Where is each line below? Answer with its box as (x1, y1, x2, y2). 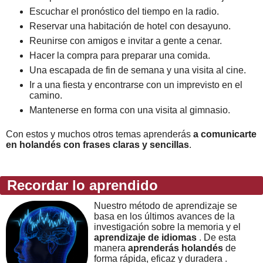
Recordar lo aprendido (3, 177, 158, 193)
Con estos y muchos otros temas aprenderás (6, 129, 193, 139)
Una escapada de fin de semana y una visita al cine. (29, 65, 246, 75)
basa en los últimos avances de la (94, 211, 235, 221)
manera (94, 243, 128, 253)
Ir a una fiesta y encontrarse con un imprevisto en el (29, 80, 242, 90)
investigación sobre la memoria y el (94, 222, 241, 232)
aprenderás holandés (128, 243, 223, 253)
